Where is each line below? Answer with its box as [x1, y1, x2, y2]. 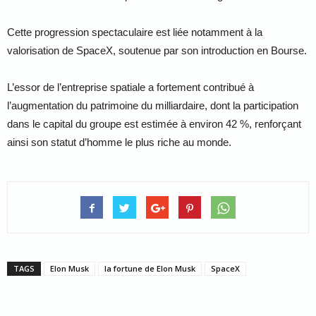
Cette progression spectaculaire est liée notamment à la [7, 26, 262, 38]
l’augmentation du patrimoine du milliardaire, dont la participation [7, 99, 298, 111]
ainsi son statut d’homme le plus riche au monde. [7, 136, 231, 148]
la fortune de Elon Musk [104, 263, 195, 274]
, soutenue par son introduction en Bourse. [113, 44, 307, 56]
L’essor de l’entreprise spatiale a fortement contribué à [7, 81, 254, 93]
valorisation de [7, 44, 76, 56]
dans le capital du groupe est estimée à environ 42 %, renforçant [7, 118, 301, 130]
